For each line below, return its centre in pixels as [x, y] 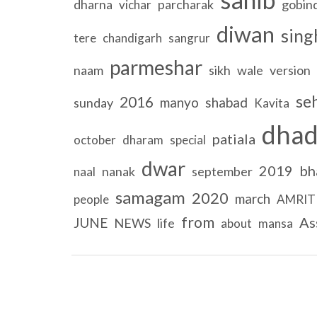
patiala [234, 138]
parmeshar [156, 67]
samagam [150, 197]
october [94, 139]
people [91, 199]
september [222, 171]
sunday [93, 102]
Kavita [271, 103]
